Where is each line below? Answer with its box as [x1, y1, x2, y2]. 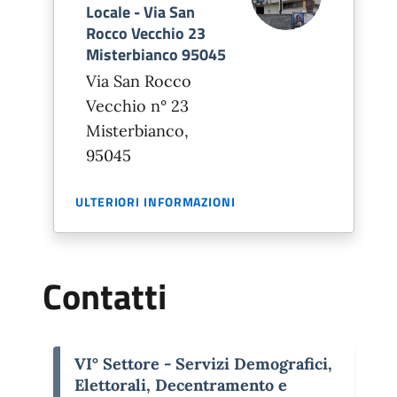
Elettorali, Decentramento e [74, 375, 287, 395]
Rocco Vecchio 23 [86, 21, 206, 45]
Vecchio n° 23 [86, 96, 189, 116]
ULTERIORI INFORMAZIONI [75, 192, 236, 211]
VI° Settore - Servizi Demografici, [74, 354, 332, 374]
